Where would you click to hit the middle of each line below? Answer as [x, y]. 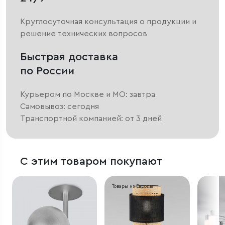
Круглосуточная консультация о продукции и [108, 22]
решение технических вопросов [84, 34]
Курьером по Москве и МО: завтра [88, 95]
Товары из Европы [132, 186]
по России [47, 71]
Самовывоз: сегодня [60, 107]
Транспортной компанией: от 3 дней [91, 119]
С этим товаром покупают [91, 161]
